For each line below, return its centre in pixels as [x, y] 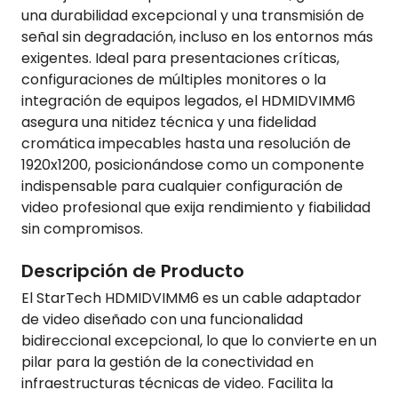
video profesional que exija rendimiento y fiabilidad [196, 207]
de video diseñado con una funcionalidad [162, 319]
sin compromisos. [82, 228]
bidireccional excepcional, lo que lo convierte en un [199, 340]
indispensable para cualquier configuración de [182, 186]
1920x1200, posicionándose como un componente [193, 164]
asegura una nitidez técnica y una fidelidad [169, 122]
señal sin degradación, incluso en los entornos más [197, 36]
